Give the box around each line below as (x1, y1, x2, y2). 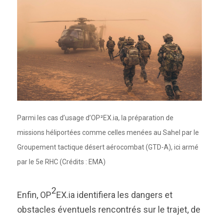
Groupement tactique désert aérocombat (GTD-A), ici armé (17, 143, 198, 151)
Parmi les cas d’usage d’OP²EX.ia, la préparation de (17, 114, 174, 122)
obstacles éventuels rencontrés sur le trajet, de (17, 204, 200, 215)
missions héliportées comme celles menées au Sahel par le (17, 129, 199, 136)
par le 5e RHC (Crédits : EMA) (17, 158, 106, 166)
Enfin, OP (17, 190, 51, 200)
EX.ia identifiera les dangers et (56, 190, 173, 200)
